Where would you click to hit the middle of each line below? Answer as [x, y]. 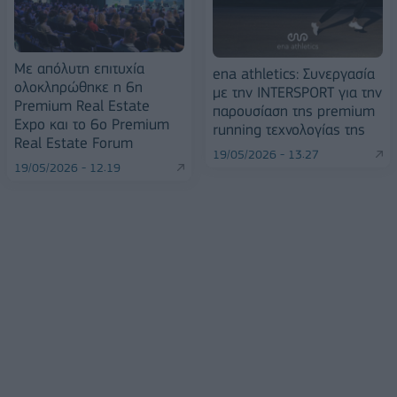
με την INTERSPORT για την [297, 92]
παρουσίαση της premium [294, 110]
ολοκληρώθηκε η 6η [78, 86]
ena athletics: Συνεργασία [294, 73]
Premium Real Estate [82, 105]
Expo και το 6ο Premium [92, 124]
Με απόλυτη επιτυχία [79, 68]
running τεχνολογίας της [289, 129]
